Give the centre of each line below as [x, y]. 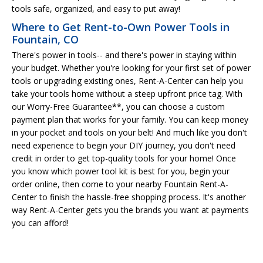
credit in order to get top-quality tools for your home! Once [124, 158]
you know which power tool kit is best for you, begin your [121, 171]
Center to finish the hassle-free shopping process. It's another [129, 197]
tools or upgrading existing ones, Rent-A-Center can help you [127, 80]
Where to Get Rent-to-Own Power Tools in [121, 27]
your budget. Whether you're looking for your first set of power [131, 68]
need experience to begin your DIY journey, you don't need [124, 145]
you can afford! [40, 222]
